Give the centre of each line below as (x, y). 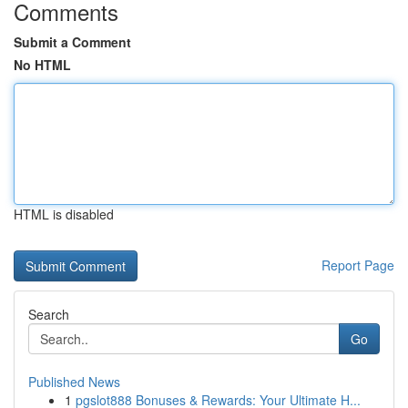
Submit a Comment (72, 42)
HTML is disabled (64, 214)
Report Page (358, 265)
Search (49, 314)
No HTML (42, 65)
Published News (74, 382)
